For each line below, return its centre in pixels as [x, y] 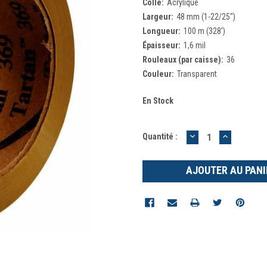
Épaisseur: [162, 45]
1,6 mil [194, 45]
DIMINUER [212, 135]
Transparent [197, 74]
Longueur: [162, 31]
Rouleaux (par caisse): [183, 59]
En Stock [158, 100]
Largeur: [158, 16]
